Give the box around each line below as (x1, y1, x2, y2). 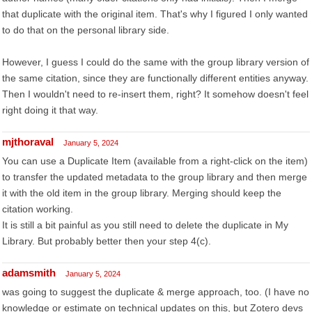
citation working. (2, 203, 73, 214)
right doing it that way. (2, 104, 98, 116)
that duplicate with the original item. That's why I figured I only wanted (2, 8, 308, 19)
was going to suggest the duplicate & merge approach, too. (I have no (2, 286, 309, 297)
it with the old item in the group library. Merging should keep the (2, 187, 281, 198)
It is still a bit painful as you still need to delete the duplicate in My (2, 219, 288, 231)
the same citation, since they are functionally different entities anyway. (2, 72, 309, 84)
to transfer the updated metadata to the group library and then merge (2, 171, 307, 182)
